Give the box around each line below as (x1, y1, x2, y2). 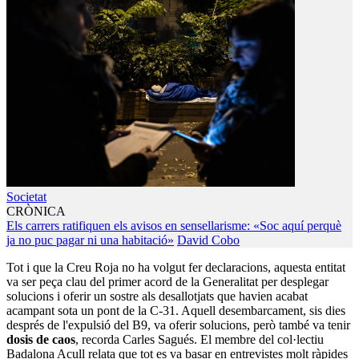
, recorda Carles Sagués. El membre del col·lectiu (75, 333, 324, 347)
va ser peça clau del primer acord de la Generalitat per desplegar (6, 275, 329, 289)
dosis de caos (6, 333, 75, 347)
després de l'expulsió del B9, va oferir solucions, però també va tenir (6, 318, 350, 333)
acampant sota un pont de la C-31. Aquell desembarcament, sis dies (6, 304, 345, 318)
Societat (6, 190, 46, 204)
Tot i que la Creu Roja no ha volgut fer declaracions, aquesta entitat (6, 260, 345, 275)
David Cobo (177, 233, 240, 248)
